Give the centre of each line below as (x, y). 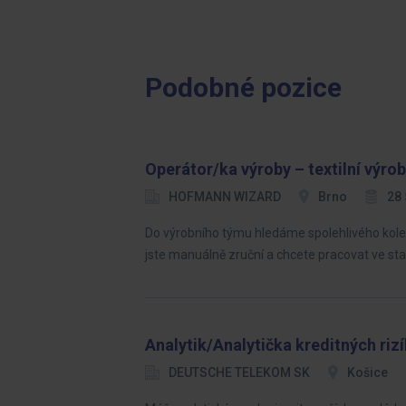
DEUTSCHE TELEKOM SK (239, 372)
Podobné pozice (243, 87)
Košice (367, 372)
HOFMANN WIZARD (225, 197)
